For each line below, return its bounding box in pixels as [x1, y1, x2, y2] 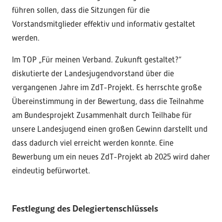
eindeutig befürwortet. [12, 166, 90, 175]
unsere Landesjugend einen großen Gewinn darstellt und [12, 125, 208, 134]
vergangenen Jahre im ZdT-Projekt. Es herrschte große [12, 83, 202, 92]
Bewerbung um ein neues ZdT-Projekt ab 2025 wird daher [12, 153, 210, 162]
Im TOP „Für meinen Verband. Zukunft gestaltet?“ [12, 55, 181, 64]
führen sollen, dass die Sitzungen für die [12, 6, 150, 15]
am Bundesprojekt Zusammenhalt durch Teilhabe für [12, 111, 192, 120]
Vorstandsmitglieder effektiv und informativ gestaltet [12, 20, 195, 29]
